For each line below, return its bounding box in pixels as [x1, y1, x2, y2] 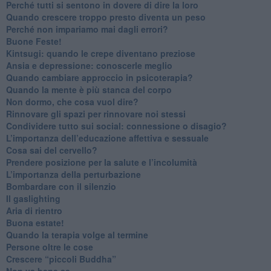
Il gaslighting [5, 192, 60, 204]
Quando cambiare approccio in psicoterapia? [5, 71, 193, 83]
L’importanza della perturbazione [5, 168, 141, 180]
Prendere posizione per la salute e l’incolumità [5, 155, 197, 168]
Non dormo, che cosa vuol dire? [5, 95, 139, 108]
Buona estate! [5, 216, 64, 229]
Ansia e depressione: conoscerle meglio [5, 59, 172, 71]
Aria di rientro [5, 204, 62, 217]
